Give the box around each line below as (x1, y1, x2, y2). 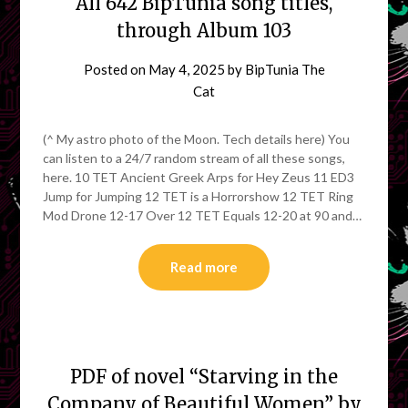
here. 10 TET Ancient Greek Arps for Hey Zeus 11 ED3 (43, 168, 355, 185)
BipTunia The (244, 60, 325, 77)
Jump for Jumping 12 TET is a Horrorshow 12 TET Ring (43, 188, 354, 204)
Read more (170, 258, 238, 275)
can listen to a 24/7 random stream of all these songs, (43, 149, 346, 166)
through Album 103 (117, 18, 291, 42)
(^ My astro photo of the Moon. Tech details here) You (43, 130, 351, 147)
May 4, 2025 (148, 60, 225, 77)
